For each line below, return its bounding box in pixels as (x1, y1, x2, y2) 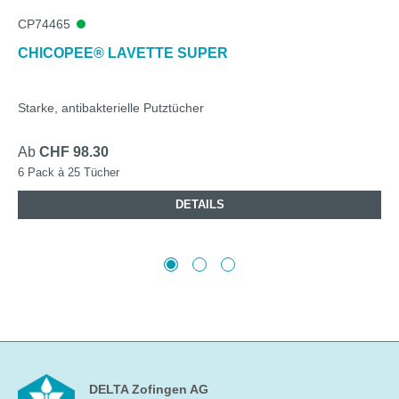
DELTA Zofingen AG (89, 382, 208, 397)
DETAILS (175, 197, 224, 211)
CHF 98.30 (39, 143, 109, 159)
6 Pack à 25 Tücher (18, 165, 119, 179)
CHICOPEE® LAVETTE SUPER (18, 45, 228, 61)
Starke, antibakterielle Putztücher (18, 100, 204, 115)
